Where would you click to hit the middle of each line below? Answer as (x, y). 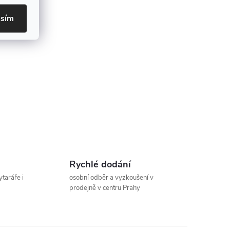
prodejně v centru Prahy (104, 188)
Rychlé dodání (100, 164)
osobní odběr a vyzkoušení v (111, 178)
